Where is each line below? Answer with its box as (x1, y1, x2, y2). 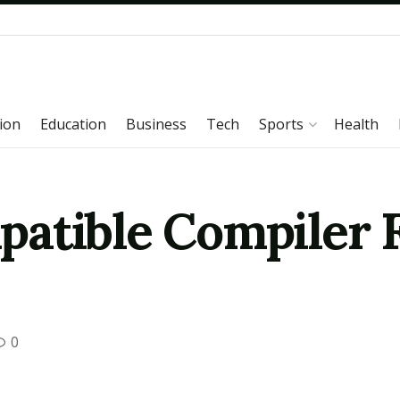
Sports (259, 114, 304, 134)
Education (40, 114, 106, 134)
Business (126, 114, 187, 134)
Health (334, 114, 379, 134)
